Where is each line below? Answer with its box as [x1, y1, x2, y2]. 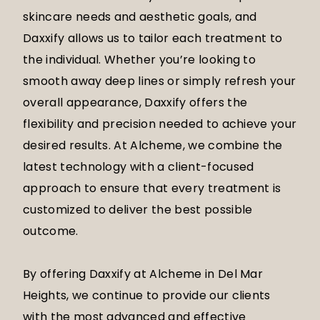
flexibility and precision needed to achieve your [23, 116, 297, 133]
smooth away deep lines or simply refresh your [23, 73, 296, 90]
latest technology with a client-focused [23, 159, 254, 176]
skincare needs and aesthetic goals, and [23, 9, 257, 26]
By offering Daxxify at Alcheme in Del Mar [23, 266, 264, 283]
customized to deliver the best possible [23, 201, 253, 219]
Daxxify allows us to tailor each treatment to [23, 30, 283, 47]
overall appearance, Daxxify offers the [23, 94, 248, 111]
